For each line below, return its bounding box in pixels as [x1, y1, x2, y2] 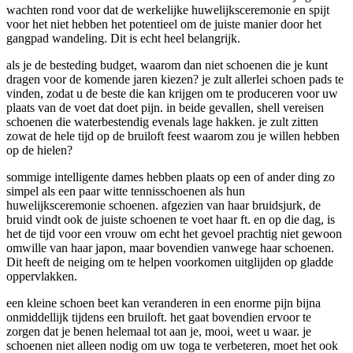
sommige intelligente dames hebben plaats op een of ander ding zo [6, 169, 335, 184]
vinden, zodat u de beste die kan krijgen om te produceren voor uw [6, 86, 338, 100]
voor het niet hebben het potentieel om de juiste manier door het [6, 17, 321, 31]
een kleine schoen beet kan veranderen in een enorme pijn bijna [6, 295, 321, 310]
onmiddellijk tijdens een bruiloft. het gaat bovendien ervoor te [6, 310, 311, 324]
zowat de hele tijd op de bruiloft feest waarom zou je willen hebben [6, 128, 340, 143]
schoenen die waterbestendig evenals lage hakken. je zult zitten [6, 114, 318, 128]
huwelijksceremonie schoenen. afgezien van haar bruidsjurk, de [6, 198, 321, 212]
